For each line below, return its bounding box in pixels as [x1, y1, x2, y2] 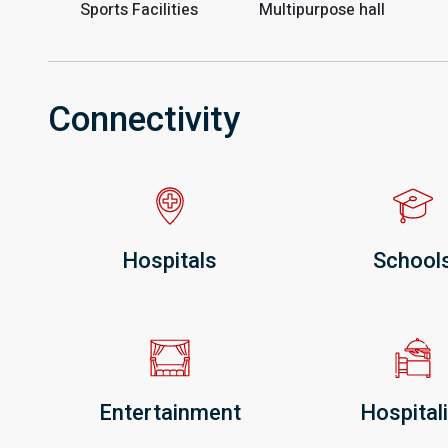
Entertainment [98, 399, 241, 425]
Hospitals [122, 247, 218, 273]
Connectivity [48, 98, 240, 140]
